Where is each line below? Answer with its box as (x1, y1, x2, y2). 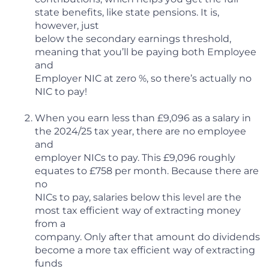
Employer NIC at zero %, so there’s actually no (35, 73, 252, 85)
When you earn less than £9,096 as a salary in (35, 112, 251, 124)
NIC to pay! (35, 86, 87, 98)
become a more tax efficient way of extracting (35, 244, 255, 256)
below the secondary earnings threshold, (35, 33, 231, 45)
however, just (35, 20, 99, 32)
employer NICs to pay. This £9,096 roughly (35, 152, 235, 164)
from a (35, 218, 65, 230)
